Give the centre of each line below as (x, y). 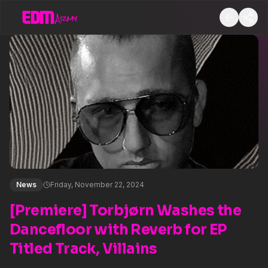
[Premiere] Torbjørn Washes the (125, 211)
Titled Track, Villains (83, 249)
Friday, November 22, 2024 (97, 185)
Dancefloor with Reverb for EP (118, 230)
